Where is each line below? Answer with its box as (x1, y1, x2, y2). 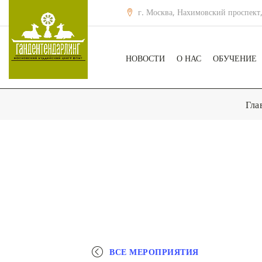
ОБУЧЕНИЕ (213, 53, 257, 64)
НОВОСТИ (126, 53, 165, 64)
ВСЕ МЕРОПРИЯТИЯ (109, 246, 199, 257)
